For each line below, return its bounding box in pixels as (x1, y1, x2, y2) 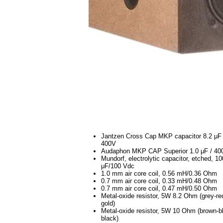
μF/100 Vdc (101, 162, 134, 170)
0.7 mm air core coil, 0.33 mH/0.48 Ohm (101, 177, 217, 185)
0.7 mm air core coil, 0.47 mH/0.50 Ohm (101, 185, 217, 193)
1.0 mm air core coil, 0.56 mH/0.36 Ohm (101, 170, 217, 178)
